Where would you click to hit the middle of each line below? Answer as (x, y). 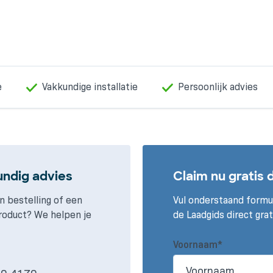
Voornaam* (198, 245)
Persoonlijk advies (218, 87)
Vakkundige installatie (90, 87)
